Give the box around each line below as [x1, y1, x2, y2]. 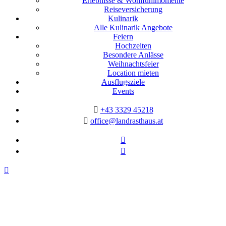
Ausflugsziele [101, 78, 145, 87]
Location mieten [107, 69, 159, 78]
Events [112, 87, 134, 96]
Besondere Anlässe [103, 50, 163, 60]
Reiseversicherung [104, 5, 162, 14]
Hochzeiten [115, 41, 151, 50]
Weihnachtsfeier [107, 60, 159, 69]
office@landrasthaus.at [90, 117, 163, 126]
